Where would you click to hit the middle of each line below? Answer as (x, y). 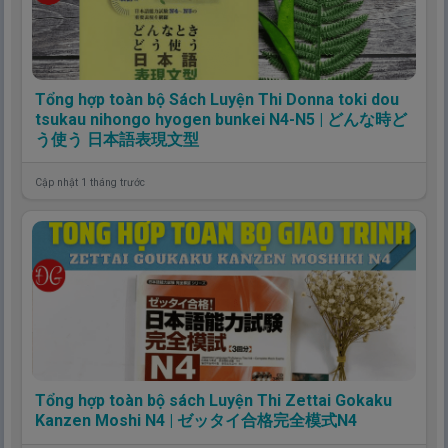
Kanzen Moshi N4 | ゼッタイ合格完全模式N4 (195, 420)
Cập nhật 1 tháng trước (89, 182)
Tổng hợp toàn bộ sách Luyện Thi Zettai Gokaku (213, 400)
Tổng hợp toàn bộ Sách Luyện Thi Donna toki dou (216, 99)
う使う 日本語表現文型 (116, 139)
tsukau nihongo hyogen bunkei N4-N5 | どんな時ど (220, 119)
